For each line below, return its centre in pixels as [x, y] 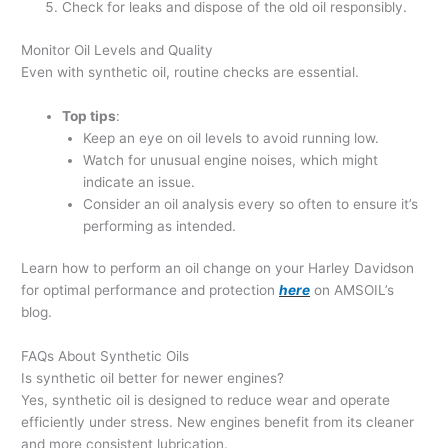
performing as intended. [159, 225]
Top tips [89, 115]
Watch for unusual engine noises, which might [230, 159]
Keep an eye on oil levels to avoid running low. [230, 137]
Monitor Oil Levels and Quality [117, 49]
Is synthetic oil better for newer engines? [153, 378]
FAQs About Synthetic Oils [105, 356]
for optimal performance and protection [148, 290]
